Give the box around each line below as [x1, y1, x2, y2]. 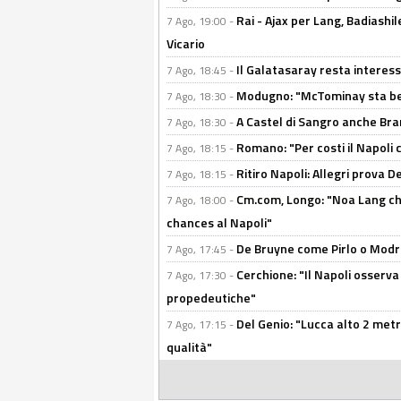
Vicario [166, 34, 205, 53]
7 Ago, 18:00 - [166, 192, 236, 209]
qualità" [166, 337, 212, 356]
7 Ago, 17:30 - [166, 267, 236, 284]
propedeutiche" [166, 288, 256, 307]
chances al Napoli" [166, 213, 272, 232]
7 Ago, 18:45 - [166, 62, 236, 79]
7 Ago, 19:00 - [166, 13, 236, 30]
